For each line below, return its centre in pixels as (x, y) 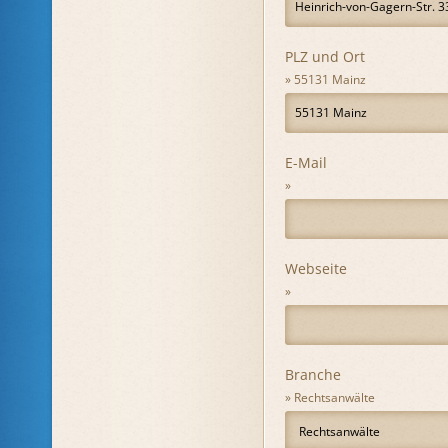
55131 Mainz (330, 79)
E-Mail (306, 162)
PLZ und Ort (325, 56)
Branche (313, 374)
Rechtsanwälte (334, 397)
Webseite (316, 268)
